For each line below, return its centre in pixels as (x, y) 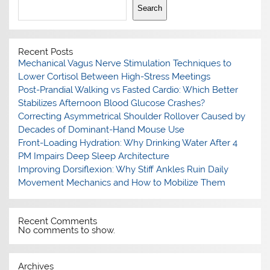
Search (149, 8)
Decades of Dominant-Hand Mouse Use (102, 130)
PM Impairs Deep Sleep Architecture (94, 156)
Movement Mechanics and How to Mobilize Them (122, 183)
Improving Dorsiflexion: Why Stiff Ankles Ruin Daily (124, 170)
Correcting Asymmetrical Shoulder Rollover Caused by (132, 117)
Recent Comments (58, 221)
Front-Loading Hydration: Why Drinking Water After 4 (128, 143)
